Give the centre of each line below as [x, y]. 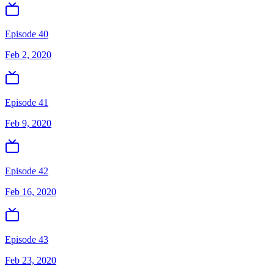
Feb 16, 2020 [31, 192]
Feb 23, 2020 [31, 260]
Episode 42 [27, 171]
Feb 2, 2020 [28, 55]
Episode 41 [27, 102]
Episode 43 [27, 239]
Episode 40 [27, 34]
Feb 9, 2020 [28, 123]
